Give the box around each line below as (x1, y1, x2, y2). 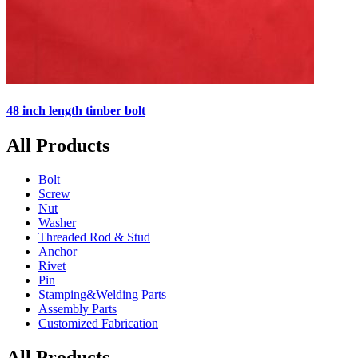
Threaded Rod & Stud (38, 229, 150, 244)
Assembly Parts (38, 301, 117, 316)
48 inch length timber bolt (6, 103, 145, 117)
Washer (38, 215, 76, 229)
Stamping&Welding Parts (38, 287, 166, 301)
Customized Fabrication (38, 316, 158, 330)
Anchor (38, 244, 77, 258)
